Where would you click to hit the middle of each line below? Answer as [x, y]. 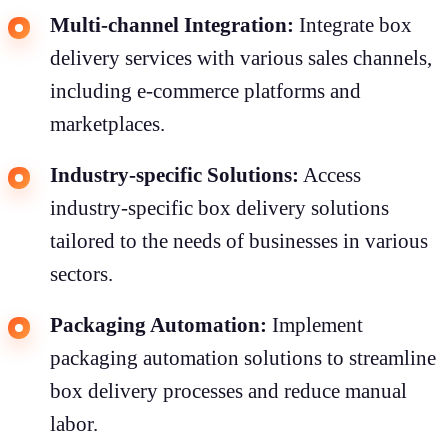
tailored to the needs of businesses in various [239, 240]
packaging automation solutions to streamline [243, 357]
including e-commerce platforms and [205, 90]
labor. [74, 423]
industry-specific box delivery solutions [219, 207]
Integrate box [353, 24]
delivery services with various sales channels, [241, 57]
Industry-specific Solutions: [174, 174]
